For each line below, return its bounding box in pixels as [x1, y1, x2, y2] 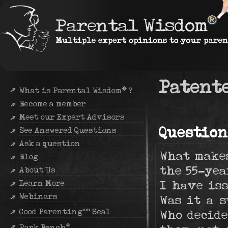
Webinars [19, 192, 58, 201]
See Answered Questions [19, 126, 117, 135]
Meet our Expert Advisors [19, 112, 125, 122]
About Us [19, 165, 55, 175]
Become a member [19, 99, 86, 108]
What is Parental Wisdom [19, 86, 122, 95]
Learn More [19, 179, 65, 188]
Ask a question [19, 139, 80, 148]
